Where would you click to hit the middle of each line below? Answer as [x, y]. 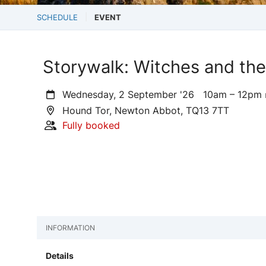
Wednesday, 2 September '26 [132, 94]
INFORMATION [70, 228]
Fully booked [91, 125]
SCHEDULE [57, 17]
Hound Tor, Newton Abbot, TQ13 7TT [145, 110]
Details [60, 256]
